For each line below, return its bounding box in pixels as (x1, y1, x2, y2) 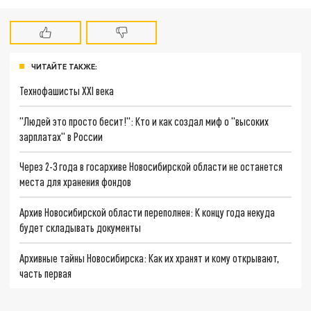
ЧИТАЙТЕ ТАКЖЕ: (31, 62, 97, 72)
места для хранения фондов (19, 175, 132, 189)
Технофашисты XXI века (19, 84, 115, 98)
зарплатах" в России (19, 129, 103, 143)
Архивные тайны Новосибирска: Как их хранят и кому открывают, (19, 251, 280, 264)
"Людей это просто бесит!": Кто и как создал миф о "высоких (19, 114, 269, 128)
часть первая (19, 266, 72, 280)
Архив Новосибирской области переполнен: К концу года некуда (19, 205, 276, 219)
